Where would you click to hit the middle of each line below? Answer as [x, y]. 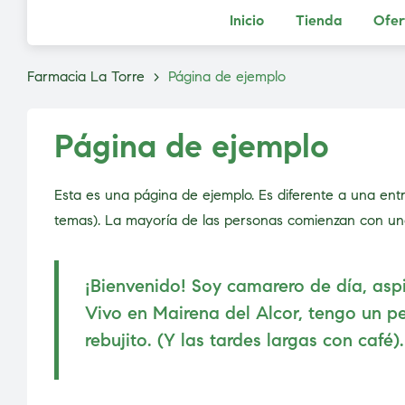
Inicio [246, 20]
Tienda [318, 20]
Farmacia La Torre [86, 76]
